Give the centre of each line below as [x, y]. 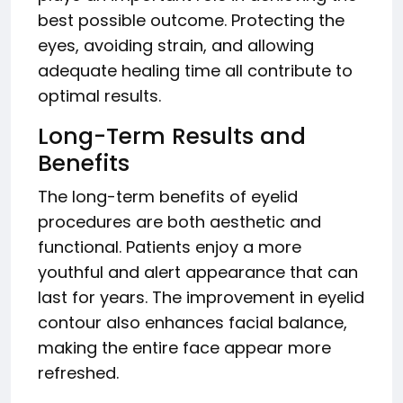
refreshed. [78, 373]
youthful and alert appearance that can [198, 273]
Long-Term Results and [172, 137]
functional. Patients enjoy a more [170, 247]
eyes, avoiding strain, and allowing [176, 46]
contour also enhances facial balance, [193, 323]
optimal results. [99, 96]
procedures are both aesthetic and [179, 222]
